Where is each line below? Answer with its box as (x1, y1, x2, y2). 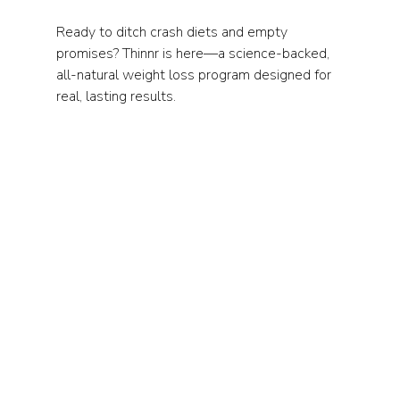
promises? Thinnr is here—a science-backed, (55, 43, 333, 63)
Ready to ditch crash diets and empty (55, 21, 291, 42)
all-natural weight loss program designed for (55, 64, 335, 85)
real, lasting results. (55, 86, 176, 106)
